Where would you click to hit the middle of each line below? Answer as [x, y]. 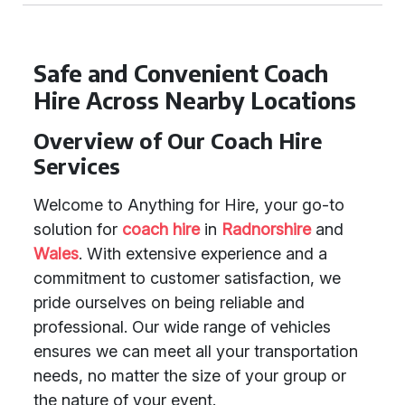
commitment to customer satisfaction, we [187, 278]
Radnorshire [266, 229]
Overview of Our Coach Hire [178, 141]
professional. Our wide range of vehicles [182, 327]
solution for [78, 229]
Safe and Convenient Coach [181, 73]
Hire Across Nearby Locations [195, 100]
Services [77, 166]
